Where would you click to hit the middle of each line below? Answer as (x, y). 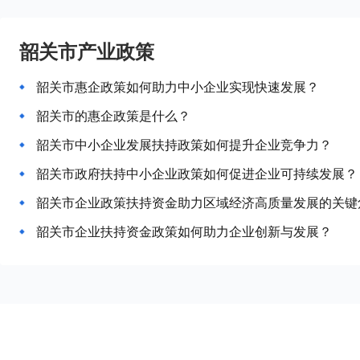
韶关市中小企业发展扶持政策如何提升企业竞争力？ (184, 145)
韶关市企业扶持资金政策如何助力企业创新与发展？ (184, 231)
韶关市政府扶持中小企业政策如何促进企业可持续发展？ (197, 174)
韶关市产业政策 (87, 51)
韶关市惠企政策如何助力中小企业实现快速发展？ (178, 87)
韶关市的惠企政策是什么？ (113, 116)
